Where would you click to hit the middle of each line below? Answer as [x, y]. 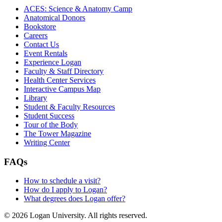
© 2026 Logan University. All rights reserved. [76, 216]
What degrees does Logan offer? [75, 199]
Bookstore [40, 26]
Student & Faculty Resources [69, 107]
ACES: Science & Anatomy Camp [78, 8]
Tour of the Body [51, 124]
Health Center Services [60, 80]
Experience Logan [53, 62]
